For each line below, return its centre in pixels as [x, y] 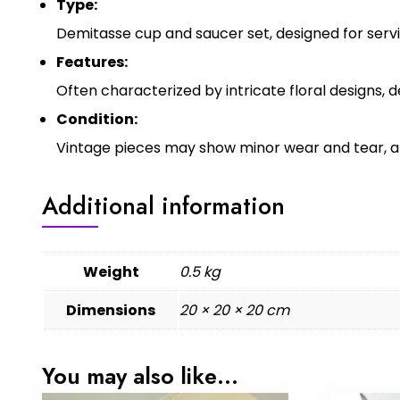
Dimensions [111, 310]
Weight [111, 271]
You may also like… [140, 375]
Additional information [163, 205]
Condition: [97, 119]
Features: [92, 62]
